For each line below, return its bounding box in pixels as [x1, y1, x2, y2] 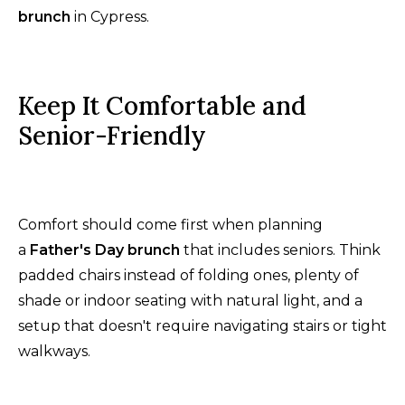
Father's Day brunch [30, 240, 180, 259]
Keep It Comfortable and [18, 89, 306, 122]
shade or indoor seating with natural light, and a [18, 291, 363, 309]
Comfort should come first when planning [18, 215, 323, 233]
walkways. [18, 342, 90, 360]
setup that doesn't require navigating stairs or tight [18, 316, 387, 334]
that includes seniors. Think [184, 240, 381, 259]
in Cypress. [74, 7, 149, 25]
